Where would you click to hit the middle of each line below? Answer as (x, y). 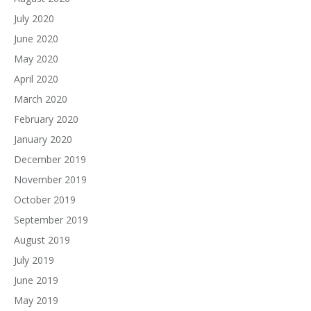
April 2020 (36, 79)
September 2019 (51, 220)
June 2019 (36, 280)
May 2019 (36, 300)
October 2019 (45, 200)
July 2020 (34, 18)
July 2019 (34, 260)
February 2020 (46, 119)
